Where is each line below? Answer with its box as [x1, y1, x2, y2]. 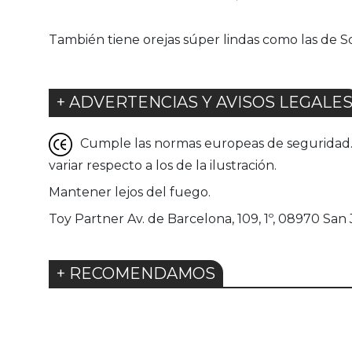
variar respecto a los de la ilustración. [49, 158, 277, 174]
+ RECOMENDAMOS [57, 264, 215, 284]
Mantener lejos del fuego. [49, 185, 211, 200]
